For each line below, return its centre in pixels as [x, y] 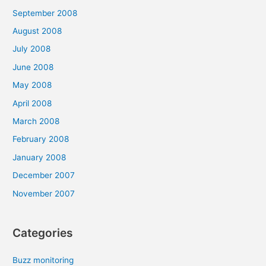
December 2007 [44, 175]
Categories [43, 232]
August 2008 [37, 31]
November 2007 [44, 193]
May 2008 [32, 85]
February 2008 [41, 139]
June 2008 [33, 67]
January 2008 [39, 157]
